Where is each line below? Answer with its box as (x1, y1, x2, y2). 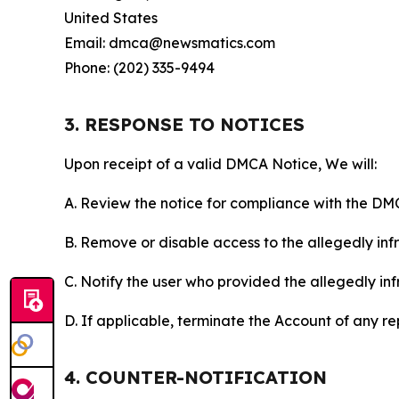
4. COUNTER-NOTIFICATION (64, 365, 327, 388)
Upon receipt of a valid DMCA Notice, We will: (64, 154, 377, 173)
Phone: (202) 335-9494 (64, 58, 215, 77)
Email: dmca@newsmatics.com (64, 33, 275, 52)
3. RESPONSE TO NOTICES (64, 112, 305, 135)
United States (64, 8, 158, 27)
